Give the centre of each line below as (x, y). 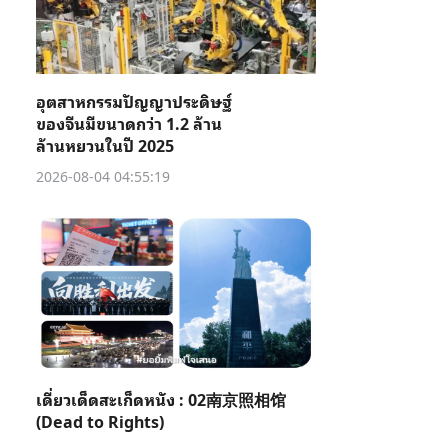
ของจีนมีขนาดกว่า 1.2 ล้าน (129, 123)
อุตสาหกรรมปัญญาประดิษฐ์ (134, 101)
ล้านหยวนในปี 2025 (105, 145)
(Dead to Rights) (100, 421)
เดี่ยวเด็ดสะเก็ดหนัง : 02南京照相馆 (161, 399)
